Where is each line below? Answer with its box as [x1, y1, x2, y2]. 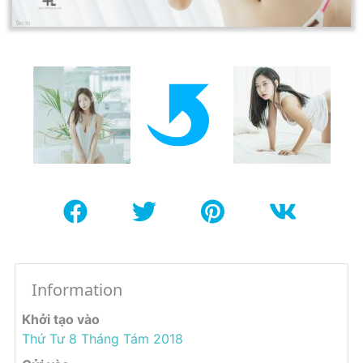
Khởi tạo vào [22, 310, 100, 327]
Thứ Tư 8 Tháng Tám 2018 [22, 330, 183, 347]
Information [32, 278, 122, 301]
